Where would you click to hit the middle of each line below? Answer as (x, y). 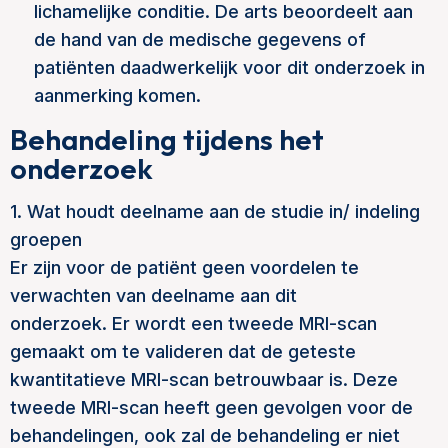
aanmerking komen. (117, 95)
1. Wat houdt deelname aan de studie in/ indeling (215, 211)
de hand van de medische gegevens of (200, 39)
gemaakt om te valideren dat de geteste (183, 351)
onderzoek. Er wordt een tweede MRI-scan (193, 323)
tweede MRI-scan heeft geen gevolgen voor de (211, 407)
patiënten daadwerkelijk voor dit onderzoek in (229, 67)
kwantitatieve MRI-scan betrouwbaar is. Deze (204, 379)
